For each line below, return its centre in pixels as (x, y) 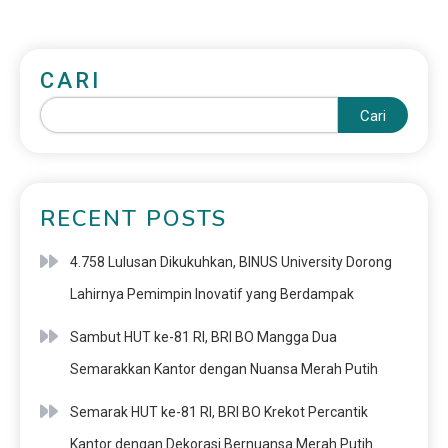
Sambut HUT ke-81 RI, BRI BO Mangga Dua (203, 337)
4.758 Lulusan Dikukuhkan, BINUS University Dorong (231, 262)
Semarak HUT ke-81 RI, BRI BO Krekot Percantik (219, 412)
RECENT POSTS (133, 219)
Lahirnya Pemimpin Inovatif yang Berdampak (212, 294)
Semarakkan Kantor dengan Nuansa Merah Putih (224, 369)
